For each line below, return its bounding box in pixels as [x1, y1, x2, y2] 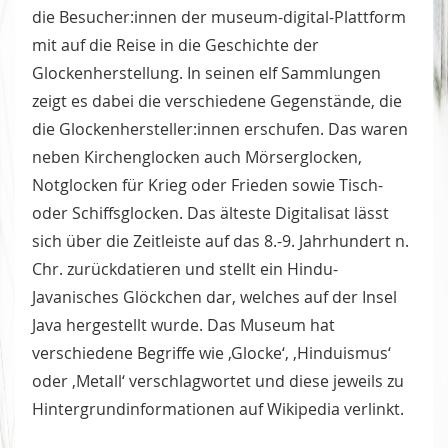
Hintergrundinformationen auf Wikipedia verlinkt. [32, 398, 404, 421]
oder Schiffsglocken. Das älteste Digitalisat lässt [32, 202, 389, 225]
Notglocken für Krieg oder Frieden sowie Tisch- [32, 174, 383, 197]
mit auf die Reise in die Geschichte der [32, 34, 319, 57]
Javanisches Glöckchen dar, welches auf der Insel [32, 286, 397, 309]
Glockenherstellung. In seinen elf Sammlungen [32, 62, 381, 85]
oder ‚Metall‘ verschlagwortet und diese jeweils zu [32, 370, 404, 393]
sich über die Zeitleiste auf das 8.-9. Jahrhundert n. [32, 230, 409, 253]
